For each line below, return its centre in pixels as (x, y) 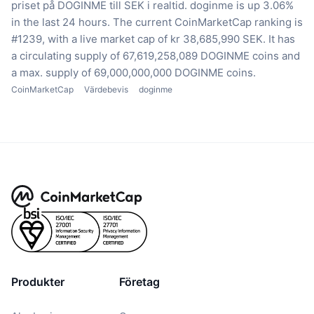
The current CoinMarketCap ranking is (208, 22)
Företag (139, 282)
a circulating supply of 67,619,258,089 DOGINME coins (145, 56)
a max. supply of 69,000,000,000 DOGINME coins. (134, 73)
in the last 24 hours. (61, 22)
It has (282, 39)
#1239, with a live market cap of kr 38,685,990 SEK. (138, 39)
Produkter (38, 282)
